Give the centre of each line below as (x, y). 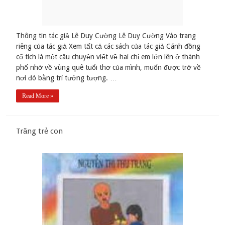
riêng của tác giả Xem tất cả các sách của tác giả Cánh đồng (108, 46)
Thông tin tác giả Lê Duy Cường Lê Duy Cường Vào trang (106, 36)
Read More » (38, 96)
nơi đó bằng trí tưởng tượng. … (67, 78)
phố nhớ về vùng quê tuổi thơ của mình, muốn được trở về (109, 68)
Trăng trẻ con (40, 131)
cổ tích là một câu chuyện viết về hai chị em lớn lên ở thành (108, 57)
